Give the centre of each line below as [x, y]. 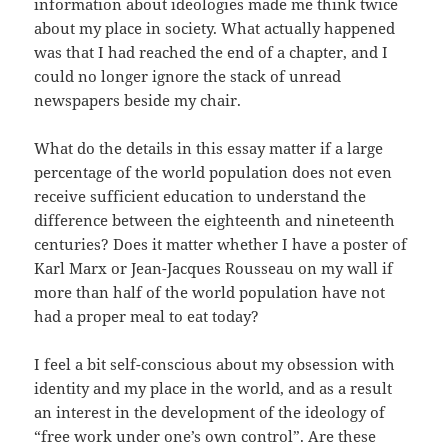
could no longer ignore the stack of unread [188, 76]
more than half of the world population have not [210, 292]
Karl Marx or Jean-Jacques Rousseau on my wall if [214, 268]
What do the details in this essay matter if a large [209, 148]
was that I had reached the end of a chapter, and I [211, 52]
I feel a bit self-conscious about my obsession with [215, 364]
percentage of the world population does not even [213, 172]
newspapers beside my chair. [138, 100]
